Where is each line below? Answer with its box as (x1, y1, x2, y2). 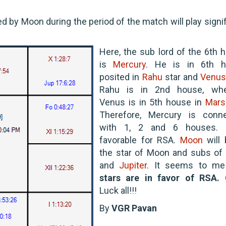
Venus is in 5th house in (99, 96, 205, 107)
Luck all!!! (99, 185, 137, 196)
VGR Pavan (111, 202, 157, 213)
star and (162, 71, 201, 82)
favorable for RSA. (99, 134, 180, 145)
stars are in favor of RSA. (99, 172, 220, 183)
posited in (99, 71, 142, 82)
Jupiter (119, 159, 147, 171)
